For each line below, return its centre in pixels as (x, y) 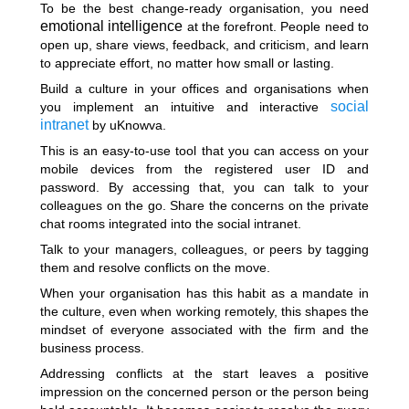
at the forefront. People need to (278, 26)
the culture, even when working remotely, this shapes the (204, 311)
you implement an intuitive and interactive (185, 107)
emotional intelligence (114, 26)
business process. (92, 348)
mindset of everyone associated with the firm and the (204, 330)
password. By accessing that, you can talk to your (204, 187)
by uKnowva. (131, 125)
